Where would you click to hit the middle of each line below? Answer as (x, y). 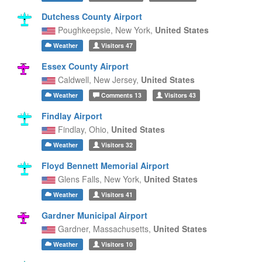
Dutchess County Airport (92, 16)
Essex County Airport (85, 66)
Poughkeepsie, (85, 30)
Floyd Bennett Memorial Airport (105, 166)
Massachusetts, (123, 229)
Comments (117, 95)
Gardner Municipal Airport (94, 215)
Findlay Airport (72, 116)
